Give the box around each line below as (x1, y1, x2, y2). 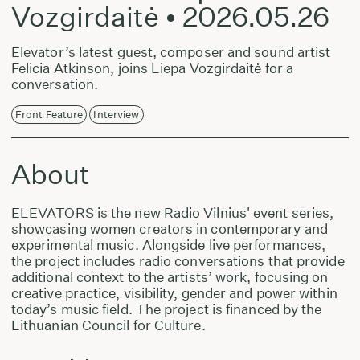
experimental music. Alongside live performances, (10, 235, 326, 253)
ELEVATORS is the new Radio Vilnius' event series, (10, 203, 334, 221)
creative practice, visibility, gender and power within (10, 284, 337, 301)
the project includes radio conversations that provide (10, 252, 345, 269)
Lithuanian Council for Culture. (10, 316, 206, 333)
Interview (93, 107, 140, 121)
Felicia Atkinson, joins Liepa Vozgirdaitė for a (10, 59, 294, 76)
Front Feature (15, 107, 84, 121)
